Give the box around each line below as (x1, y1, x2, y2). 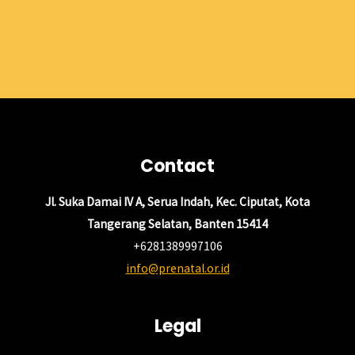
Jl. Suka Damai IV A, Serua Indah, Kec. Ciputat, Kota (45, 193, 310, 209)
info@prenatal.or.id (125, 260, 230, 276)
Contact (140, 153, 215, 178)
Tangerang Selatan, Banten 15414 (87, 216, 268, 231)
